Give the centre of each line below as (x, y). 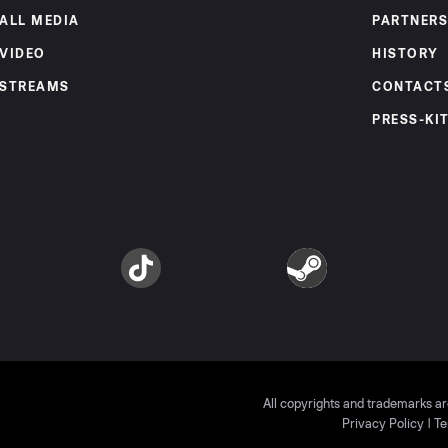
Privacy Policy (383, 424)
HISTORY (405, 54)
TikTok (138, 276)
